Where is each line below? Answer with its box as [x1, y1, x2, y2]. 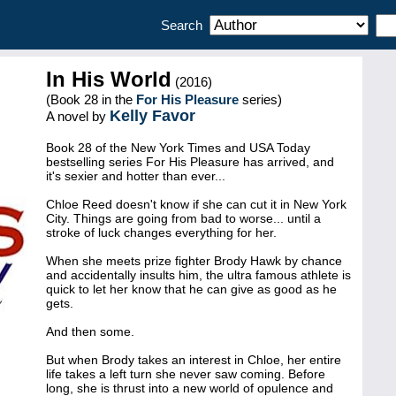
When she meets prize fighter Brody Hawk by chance [46, 254, 342, 268]
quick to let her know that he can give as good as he [46, 282, 337, 296]
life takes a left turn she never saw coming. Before [46, 367, 325, 381]
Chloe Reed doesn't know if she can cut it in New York [46, 197, 346, 211]
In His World [46, 67, 171, 91]
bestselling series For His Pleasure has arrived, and [46, 155, 334, 169]
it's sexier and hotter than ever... [46, 169, 225, 183]
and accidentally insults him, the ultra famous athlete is [46, 268, 351, 282]
